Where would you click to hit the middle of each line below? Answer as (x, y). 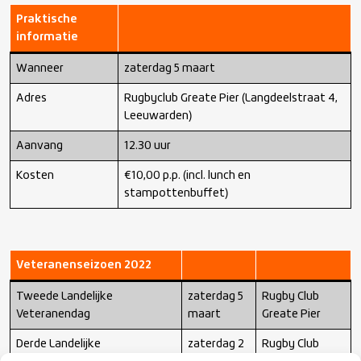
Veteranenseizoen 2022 (84, 265)
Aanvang (39, 146)
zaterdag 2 (216, 344)
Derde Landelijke (58, 344)
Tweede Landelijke (64, 297)
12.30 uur (147, 146)
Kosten (35, 176)
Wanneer (40, 68)
